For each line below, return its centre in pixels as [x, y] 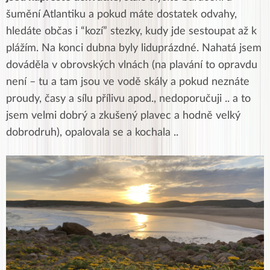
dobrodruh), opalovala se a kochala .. [94, 133]
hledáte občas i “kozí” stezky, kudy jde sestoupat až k [131, 32]
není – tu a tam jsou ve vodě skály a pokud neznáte [128, 82]
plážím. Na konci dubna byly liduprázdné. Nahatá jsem [134, 49]
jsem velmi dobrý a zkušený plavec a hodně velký [123, 116]
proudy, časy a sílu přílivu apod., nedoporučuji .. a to [128, 99]
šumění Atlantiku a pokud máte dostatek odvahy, [121, 15]
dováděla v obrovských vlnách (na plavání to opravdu [132, 65]
